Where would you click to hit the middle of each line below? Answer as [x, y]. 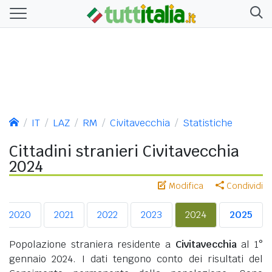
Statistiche [208, 123]
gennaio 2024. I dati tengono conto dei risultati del [136, 259]
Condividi [243, 185]
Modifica [185, 185]
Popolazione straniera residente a [92, 244]
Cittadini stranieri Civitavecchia [124, 151]
